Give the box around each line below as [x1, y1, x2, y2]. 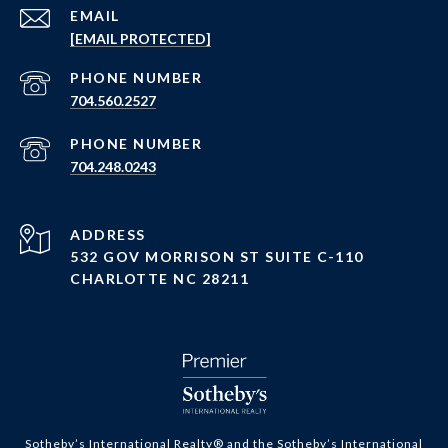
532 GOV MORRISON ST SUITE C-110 [70, 248, 368, 266]
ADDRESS [70, 226, 146, 244]
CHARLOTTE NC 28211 [70, 270, 249, 288]
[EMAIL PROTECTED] [70, 30, 211, 48]
